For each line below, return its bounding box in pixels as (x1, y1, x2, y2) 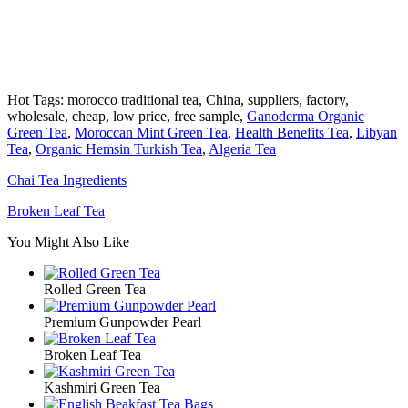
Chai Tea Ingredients (7, 171, 127, 188)
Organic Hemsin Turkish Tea (36, 140, 202, 157)
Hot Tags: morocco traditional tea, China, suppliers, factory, (7, 91, 349, 107)
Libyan (356, 124, 397, 140)
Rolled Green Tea (44, 280, 146, 297)
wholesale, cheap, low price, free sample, (7, 107, 247, 124)
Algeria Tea (209, 140, 276, 157)
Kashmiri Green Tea (44, 379, 160, 395)
